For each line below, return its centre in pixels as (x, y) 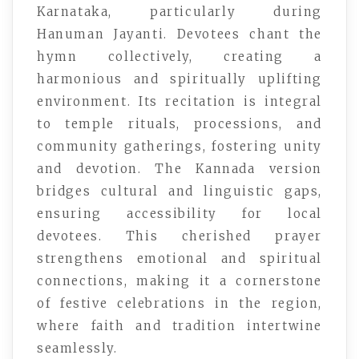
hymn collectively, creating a (179, 56)
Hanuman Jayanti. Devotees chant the (179, 34)
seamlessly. (77, 348)
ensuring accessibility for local (179, 213)
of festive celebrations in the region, (179, 303)
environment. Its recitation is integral (179, 101)
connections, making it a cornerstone (179, 280)
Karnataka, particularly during (179, 11)
